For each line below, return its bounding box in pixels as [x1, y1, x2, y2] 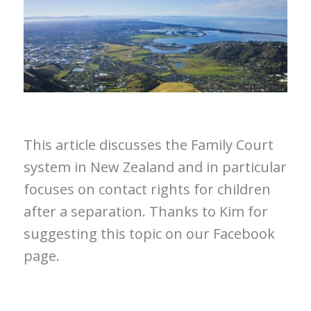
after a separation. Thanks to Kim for [23, 202, 268, 221]
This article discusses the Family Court [23, 135, 274, 155]
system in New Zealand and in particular [23, 158, 287, 177]
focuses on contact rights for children [23, 180, 271, 199]
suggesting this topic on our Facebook [23, 224, 275, 244]
